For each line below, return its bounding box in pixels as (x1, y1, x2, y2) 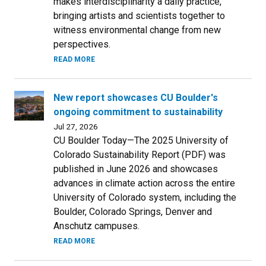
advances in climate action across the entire (53, 177, 235, 189)
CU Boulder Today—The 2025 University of (53, 134, 229, 146)
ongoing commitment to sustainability (53, 106, 223, 118)
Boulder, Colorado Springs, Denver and (53, 205, 212, 217)
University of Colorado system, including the (53, 191, 236, 203)
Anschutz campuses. (53, 220, 140, 232)
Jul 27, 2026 (53, 121, 98, 131)
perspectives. (53, 38, 110, 50)
